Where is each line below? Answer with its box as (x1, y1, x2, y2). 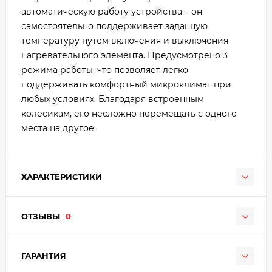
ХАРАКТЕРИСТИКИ (21, 172, 102, 182)
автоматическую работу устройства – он (21, 6, 202, 18)
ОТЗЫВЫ (21, 211, 63, 222)
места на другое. (21, 123, 96, 134)
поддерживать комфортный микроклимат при (21, 79, 231, 90)
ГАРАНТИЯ (21, 251, 66, 261)
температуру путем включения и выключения (21, 35, 228, 47)
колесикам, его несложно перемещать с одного (21, 108, 237, 120)
